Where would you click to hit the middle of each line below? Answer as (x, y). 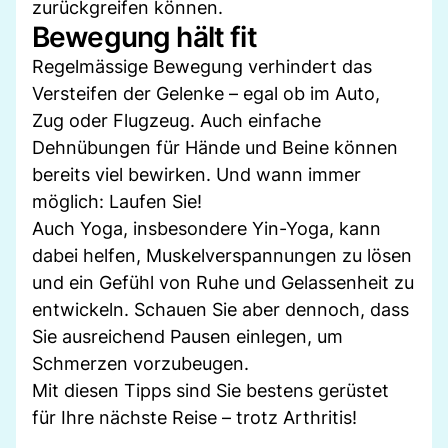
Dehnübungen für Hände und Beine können (215, 147)
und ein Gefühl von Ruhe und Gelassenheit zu (223, 282)
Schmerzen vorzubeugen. (140, 363)
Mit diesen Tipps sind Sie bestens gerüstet (210, 390)
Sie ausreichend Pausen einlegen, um (187, 336)
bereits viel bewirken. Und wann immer (196, 174)
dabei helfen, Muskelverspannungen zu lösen (222, 255)
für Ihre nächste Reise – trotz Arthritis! (194, 417)
